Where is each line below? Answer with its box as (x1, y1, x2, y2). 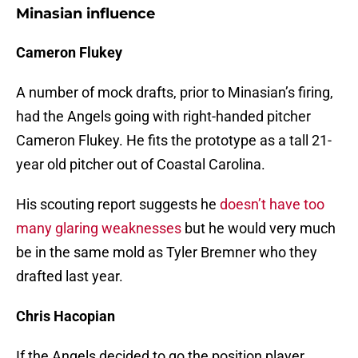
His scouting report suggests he (16, 196, 220, 213)
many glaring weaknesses (16, 220, 181, 237)
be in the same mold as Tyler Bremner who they (16, 244, 317, 261)
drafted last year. (16, 268, 123, 285)
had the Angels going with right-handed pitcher (16, 108, 311, 125)
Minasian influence (16, 5, 155, 23)
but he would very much (181, 220, 336, 237)
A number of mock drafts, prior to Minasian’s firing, (16, 84, 333, 101)
